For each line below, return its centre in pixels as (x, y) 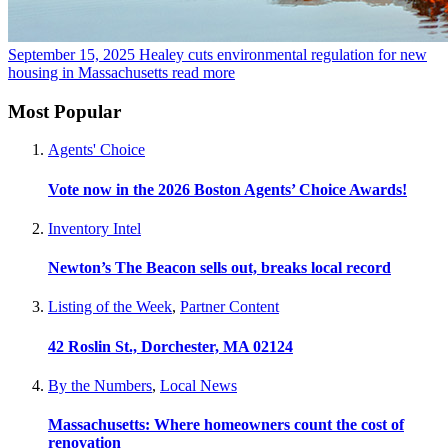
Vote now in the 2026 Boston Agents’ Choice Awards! (227, 189)
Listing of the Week (110, 307)
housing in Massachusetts (88, 72)
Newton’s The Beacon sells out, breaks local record (219, 268)
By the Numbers (100, 385)
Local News (198, 385)
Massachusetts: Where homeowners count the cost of (226, 425)
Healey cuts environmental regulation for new (283, 54)
